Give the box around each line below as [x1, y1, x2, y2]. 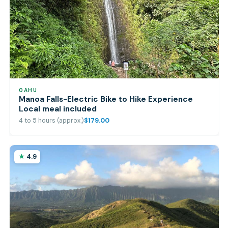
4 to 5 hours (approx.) [19, 116, 84, 125]
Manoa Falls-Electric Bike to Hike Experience [19, 94, 193, 105]
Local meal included [19, 104, 97, 115]
